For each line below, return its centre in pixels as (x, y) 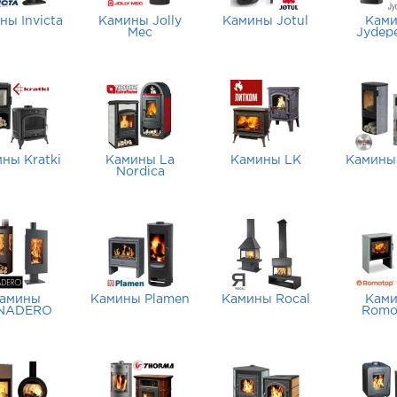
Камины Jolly (140, 21)
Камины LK (265, 160)
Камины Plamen (140, 300)
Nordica (140, 172)
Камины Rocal (265, 300)
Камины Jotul (266, 21)
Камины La (140, 160)
